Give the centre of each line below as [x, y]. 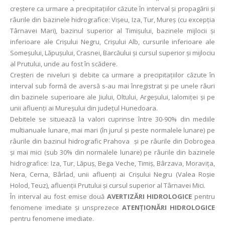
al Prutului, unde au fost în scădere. [65, 64]
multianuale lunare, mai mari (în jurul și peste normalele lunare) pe [113, 130]
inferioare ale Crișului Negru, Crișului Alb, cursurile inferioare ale [113, 42]
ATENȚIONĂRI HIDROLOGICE [167, 207]
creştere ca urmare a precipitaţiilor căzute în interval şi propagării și [113, 9]
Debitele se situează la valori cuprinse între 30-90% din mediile [113, 119]
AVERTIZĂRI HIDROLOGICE [149, 196]
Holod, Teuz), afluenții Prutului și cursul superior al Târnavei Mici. [108, 185]
